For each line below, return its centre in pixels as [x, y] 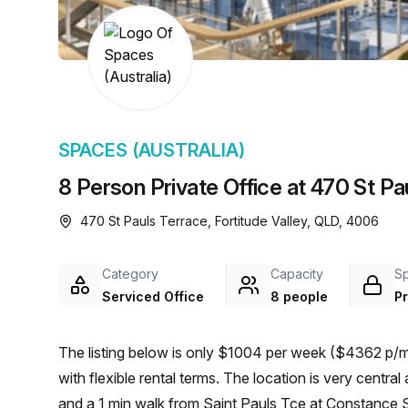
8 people [299, 296]
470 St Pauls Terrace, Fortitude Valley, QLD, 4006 [229, 221]
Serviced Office [153, 296]
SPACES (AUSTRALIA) [152, 150]
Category [130, 274]
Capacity [297, 274]
